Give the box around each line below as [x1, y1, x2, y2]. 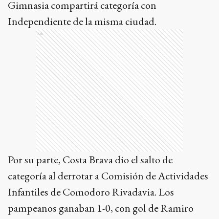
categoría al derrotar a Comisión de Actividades [8, 169, 208, 183]
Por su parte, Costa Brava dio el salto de [8, 153, 173, 167]
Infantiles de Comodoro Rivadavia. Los [8, 185, 174, 199]
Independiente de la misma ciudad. [8, 14, 156, 29]
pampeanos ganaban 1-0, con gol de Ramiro [8, 201, 194, 216]
